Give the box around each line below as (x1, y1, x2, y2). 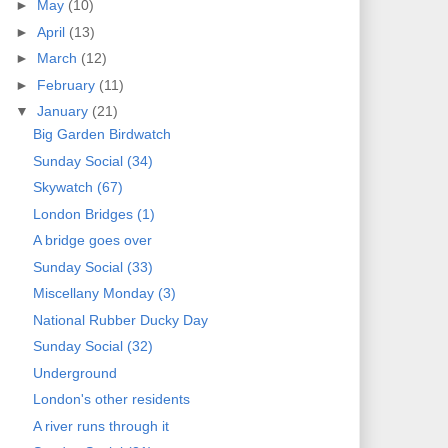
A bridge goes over (32, 232, 152, 249)
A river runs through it (32, 417, 169, 434)
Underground (32, 364, 117, 381)
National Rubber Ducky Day (32, 311, 208, 328)
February (36, 76, 99, 93)
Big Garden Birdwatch (32, 126, 171, 143)
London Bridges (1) (32, 205, 155, 222)
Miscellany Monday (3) (32, 285, 176, 302)
